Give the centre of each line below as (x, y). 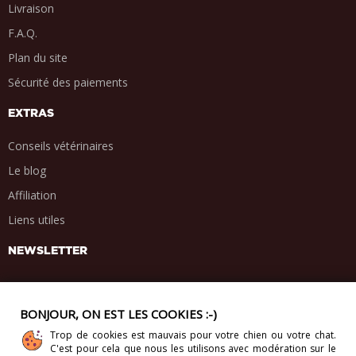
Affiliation (32, 195)
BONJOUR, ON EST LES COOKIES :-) (118, 314)
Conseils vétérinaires (61, 145)
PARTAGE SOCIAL (58, 336)
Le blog (27, 170)
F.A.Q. (23, 33)
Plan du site (38, 57)
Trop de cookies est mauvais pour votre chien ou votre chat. (193, 335)
